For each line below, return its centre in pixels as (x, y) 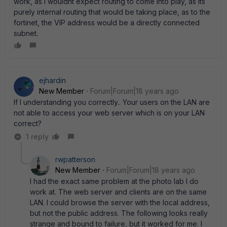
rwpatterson (75, 159)
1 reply (37, 137)
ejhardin (52, 80)
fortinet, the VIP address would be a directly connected (107, 23)
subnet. (26, 33)
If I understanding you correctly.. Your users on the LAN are (112, 102)
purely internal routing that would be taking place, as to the (112, 12)
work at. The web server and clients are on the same (118, 192)
